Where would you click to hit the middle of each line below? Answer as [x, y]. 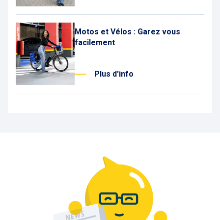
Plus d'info [114, 74]
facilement [95, 42]
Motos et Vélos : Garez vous [127, 32]
